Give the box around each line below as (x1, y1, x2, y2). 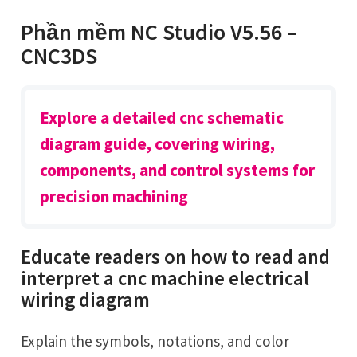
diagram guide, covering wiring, (40, 133, 276, 155)
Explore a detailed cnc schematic (40, 107, 284, 129)
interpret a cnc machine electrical (21, 266, 310, 292)
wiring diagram (21, 288, 151, 313)
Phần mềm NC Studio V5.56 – (21, 17, 298, 46)
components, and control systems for (40, 159, 316, 182)
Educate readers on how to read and (21, 245, 331, 270)
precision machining (40, 186, 189, 208)
